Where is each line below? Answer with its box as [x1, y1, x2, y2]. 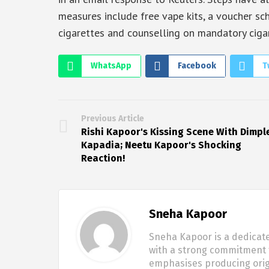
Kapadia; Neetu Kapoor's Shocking [81, 139, 241, 151]
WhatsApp [91, 61, 131, 71]
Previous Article [81, 113, 144, 124]
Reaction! [81, 153, 125, 165]
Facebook [178, 61, 216, 71]
